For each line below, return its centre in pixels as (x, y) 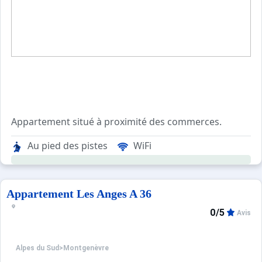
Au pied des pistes (68, 146)
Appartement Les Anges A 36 (79, 194)
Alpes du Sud (37, 248)
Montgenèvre (86, 248)
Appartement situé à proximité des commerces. (116, 122)
